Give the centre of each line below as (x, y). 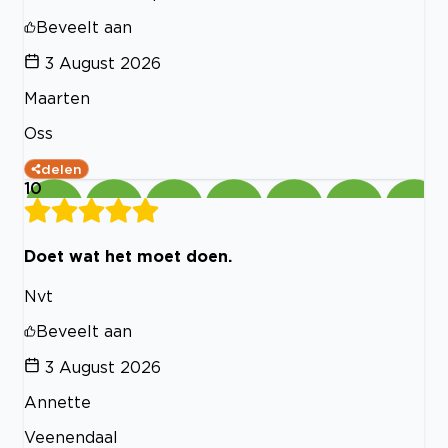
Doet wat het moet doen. (128, 255)
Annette (57, 401)
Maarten (57, 98)
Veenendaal (71, 436)
